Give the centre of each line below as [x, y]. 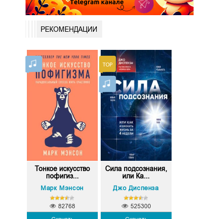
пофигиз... [62, 176]
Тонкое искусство [62, 168]
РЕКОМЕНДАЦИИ [69, 29]
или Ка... [136, 176]
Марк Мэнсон [62, 188]
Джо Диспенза [136, 188]
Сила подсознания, [136, 168]
